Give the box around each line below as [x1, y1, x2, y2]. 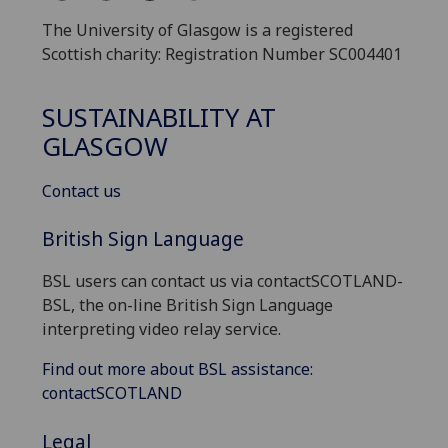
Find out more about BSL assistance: [42, 358, 313, 381]
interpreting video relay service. [42, 318, 281, 341]
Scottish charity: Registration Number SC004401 [42, 43, 402, 66]
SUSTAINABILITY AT [42, 99, 276, 135]
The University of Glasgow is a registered [42, 19, 353, 42]
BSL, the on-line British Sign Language [42, 294, 333, 317]
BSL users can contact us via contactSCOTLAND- [42, 270, 403, 293]
